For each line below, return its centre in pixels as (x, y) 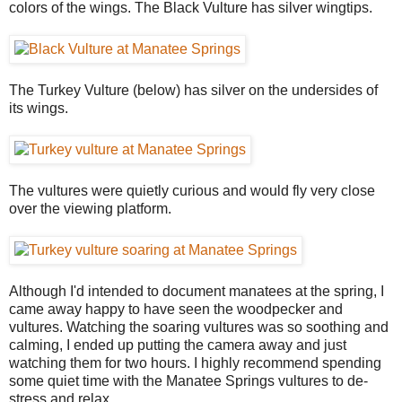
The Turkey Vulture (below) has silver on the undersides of (193, 90)
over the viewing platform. (90, 208)
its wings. (39, 108)
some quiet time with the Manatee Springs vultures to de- (188, 380)
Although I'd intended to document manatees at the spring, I (197, 291)
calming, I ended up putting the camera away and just (178, 345)
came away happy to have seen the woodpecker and (176, 309)
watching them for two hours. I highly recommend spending (195, 363)
